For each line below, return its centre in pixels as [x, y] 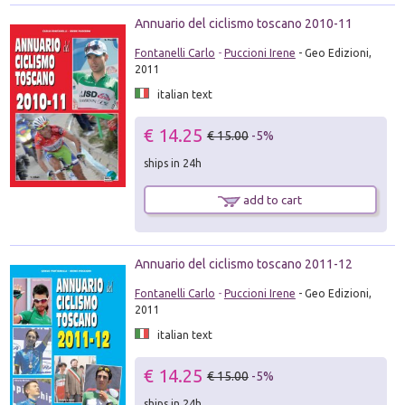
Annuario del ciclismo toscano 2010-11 [243, 24]
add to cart [272, 200]
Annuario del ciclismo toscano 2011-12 [243, 264]
